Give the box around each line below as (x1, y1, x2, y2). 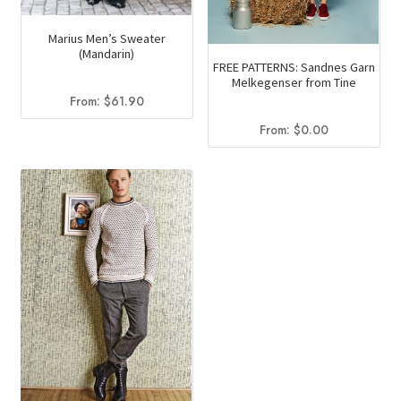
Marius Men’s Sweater (47, 30, 166, 47)
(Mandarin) (79, 46, 135, 63)
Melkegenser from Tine (232, 73, 357, 90)
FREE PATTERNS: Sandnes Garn (213, 58, 376, 75)
